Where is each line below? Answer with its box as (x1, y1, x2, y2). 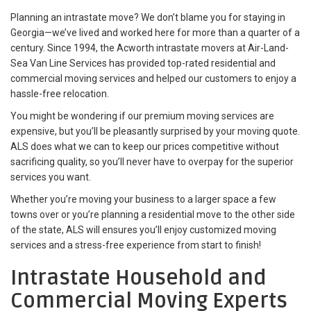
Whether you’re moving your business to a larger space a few (10, 193, 276, 205)
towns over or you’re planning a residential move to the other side (10, 208, 295, 220)
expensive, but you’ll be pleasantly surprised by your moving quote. (10, 125, 300, 137)
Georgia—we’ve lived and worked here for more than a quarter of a (10, 26, 300, 38)
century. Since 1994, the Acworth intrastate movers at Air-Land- (10, 42, 289, 53)
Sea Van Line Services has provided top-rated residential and (10, 57, 276, 69)
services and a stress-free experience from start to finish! (10, 239, 261, 251)
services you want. (10, 171, 91, 183)
